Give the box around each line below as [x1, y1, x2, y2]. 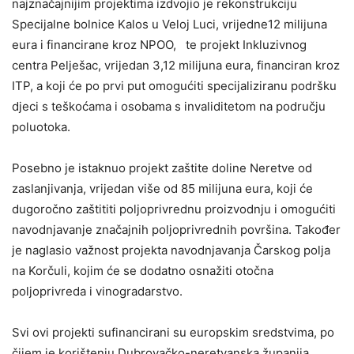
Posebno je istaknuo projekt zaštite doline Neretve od [12, 160, 312, 175]
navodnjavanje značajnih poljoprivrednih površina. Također [12, 221, 341, 237]
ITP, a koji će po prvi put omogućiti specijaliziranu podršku [12, 77, 337, 93]
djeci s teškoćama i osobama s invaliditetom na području [12, 98, 326, 114]
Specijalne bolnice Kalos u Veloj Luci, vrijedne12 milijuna [12, 16, 327, 32]
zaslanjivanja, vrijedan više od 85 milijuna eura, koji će [12, 180, 313, 196]
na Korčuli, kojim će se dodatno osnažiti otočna [12, 262, 273, 278]
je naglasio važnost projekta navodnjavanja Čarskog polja [12, 242, 330, 258]
